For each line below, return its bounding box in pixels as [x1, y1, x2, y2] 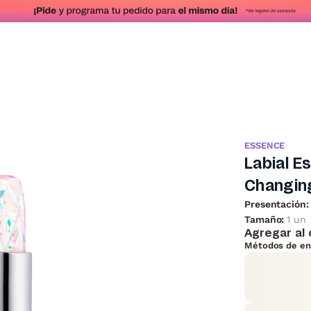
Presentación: [244, 199, 309, 210]
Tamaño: [244, 214, 287, 225]
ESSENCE [244, 140, 285, 151]
